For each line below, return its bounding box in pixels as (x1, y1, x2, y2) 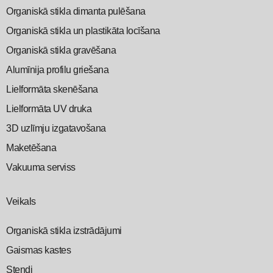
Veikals (6, 196, 36, 207)
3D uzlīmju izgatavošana (6, 123, 106, 133)
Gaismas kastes (6, 245, 71, 255)
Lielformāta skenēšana (6, 84, 98, 94)
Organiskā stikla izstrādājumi (6, 225, 122, 236)
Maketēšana (6, 143, 56, 153)
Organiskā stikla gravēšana (6, 45, 116, 55)
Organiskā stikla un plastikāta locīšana (6, 26, 160, 36)
